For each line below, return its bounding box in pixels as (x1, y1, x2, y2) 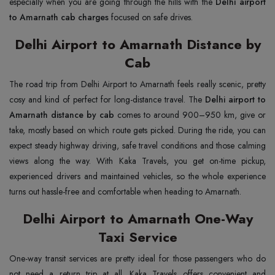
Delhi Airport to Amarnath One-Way (22, 209, 253, 228)
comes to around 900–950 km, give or (117, 109, 266, 121)
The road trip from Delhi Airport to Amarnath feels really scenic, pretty (9, 78, 266, 90)
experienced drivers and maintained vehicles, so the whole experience (9, 170, 266, 182)
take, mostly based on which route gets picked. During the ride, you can (9, 124, 266, 136)
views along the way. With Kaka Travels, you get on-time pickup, (9, 155, 266, 167)
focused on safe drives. (109, 11, 193, 23)
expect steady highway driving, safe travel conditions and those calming (9, 139, 266, 152)
